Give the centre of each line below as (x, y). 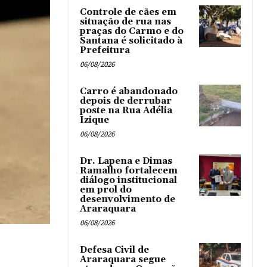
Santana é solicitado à (131, 41)
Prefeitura (105, 50)
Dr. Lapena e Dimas (126, 161)
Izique (94, 120)
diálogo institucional (128, 180)
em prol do (106, 190)
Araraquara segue (123, 260)
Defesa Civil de (114, 250)
